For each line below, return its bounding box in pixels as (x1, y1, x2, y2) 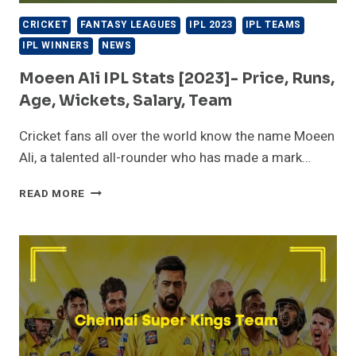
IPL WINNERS (22, 39, 90, 53)
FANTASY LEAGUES (79, 18, 177, 33)
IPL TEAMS (245, 18, 302, 33)
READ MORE (19, 185, 86, 202)
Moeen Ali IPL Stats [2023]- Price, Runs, (19, 68, 335, 88)
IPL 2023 (189, 18, 234, 33)
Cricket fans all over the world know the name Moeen (19, 126, 335, 146)
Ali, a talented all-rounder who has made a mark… (19, 147, 311, 168)
